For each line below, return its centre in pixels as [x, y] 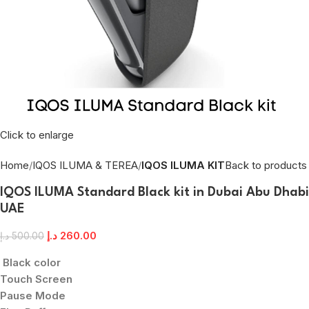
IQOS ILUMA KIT [183, 165]
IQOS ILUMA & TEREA [85, 165]
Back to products [266, 165]
